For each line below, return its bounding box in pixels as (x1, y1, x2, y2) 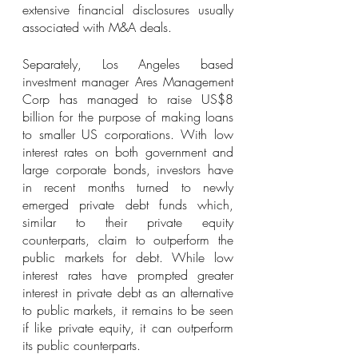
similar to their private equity (22, 213, 233, 231)
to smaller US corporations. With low (22, 125, 233, 143)
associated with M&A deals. (22, 18, 176, 36)
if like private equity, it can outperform (22, 319, 233, 336)
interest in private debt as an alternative (22, 284, 233, 301)
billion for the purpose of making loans (22, 108, 233, 125)
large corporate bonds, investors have (22, 161, 233, 178)
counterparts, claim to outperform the (22, 231, 233, 249)
